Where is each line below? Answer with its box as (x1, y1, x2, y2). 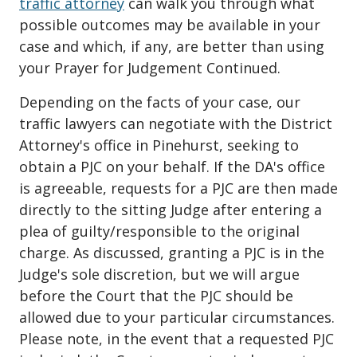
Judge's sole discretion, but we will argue (19, 265, 300, 284)
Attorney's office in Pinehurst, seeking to (19, 135, 299, 155)
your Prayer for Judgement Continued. (19, 58, 280, 78)
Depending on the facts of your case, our (19, 92, 300, 112)
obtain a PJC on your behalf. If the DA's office (19, 157, 325, 177)
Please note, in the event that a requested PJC (19, 329, 334, 349)
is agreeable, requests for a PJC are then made (19, 178, 338, 198)
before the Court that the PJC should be (19, 286, 293, 306)
